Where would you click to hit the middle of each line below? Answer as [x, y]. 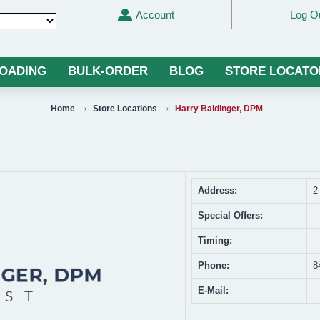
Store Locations [125, 108]
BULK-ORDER [107, 71]
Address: [217, 190]
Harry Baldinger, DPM [219, 108]
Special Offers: [230, 215]
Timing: [215, 240]
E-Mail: [213, 290]
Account [155, 14]
